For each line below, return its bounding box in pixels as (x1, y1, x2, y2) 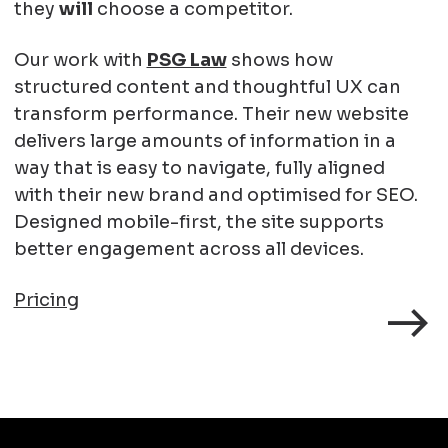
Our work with (13, 48, 147, 71)
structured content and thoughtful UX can (13, 75, 401, 98)
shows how (226, 48, 333, 71)
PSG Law (146, 48, 227, 71)
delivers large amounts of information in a (13, 129, 396, 152)
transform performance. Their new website (13, 102, 409, 125)
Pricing (13, 288, 79, 311)
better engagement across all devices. (13, 237, 364, 260)
